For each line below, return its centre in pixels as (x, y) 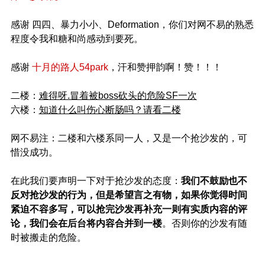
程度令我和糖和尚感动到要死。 (77, 39)
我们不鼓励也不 (214, 181)
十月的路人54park (70, 67)
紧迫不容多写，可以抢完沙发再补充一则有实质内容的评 (129, 209)
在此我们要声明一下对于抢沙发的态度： (96, 181)
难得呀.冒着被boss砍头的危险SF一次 (118, 96)
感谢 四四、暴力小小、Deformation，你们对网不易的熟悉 (132, 25)
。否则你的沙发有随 (204, 224)
